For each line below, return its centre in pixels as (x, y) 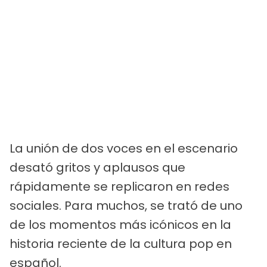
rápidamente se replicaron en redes (119, 186)
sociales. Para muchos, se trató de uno (126, 205)
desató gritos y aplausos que (97, 167)
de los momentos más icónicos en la (120, 224)
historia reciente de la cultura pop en (121, 243)
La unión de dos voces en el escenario (124, 148)
